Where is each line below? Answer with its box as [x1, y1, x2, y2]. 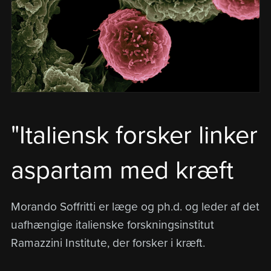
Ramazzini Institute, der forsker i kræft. [10, 235, 205, 250]
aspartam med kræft [10, 155, 233, 186]
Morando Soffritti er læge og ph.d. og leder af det [10, 199, 260, 214]
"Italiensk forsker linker [10, 120, 258, 151]
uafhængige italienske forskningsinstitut [10, 217, 214, 232]
